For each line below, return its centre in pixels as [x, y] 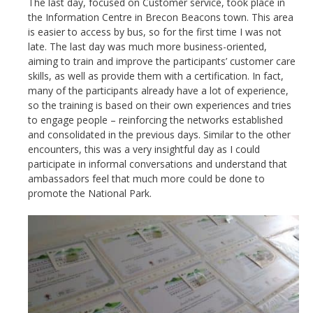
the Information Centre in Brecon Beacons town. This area [161, 17]
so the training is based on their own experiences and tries [160, 105]
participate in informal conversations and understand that [158, 163]
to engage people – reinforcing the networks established [155, 119]
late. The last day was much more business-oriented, [147, 46]
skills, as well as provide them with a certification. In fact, [156, 75]
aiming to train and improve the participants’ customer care [162, 61]
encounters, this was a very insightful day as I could [144, 149]
